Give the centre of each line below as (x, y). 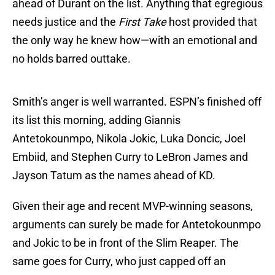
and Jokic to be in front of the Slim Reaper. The (126, 243)
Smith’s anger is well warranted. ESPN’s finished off (137, 102)
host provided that (212, 22)
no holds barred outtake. (72, 59)
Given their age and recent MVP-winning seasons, (133, 206)
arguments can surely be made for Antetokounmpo (137, 225)
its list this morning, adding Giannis (96, 120)
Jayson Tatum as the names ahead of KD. (114, 176)
